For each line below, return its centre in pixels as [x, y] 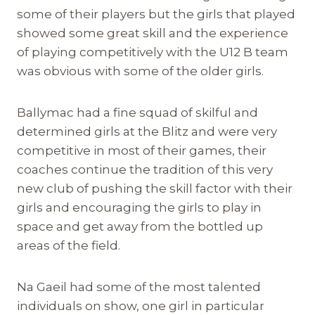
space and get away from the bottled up [140, 226]
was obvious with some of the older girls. [140, 71]
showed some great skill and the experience [153, 33]
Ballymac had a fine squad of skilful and [137, 112]
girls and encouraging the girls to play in [139, 207]
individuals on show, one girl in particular [141, 306]
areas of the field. [69, 245]
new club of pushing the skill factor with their [155, 188]
